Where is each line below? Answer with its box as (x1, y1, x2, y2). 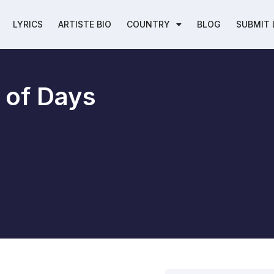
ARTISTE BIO (57, 19, 111, 29)
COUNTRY (126, 19, 170, 29)
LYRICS (12, 19, 43, 29)
